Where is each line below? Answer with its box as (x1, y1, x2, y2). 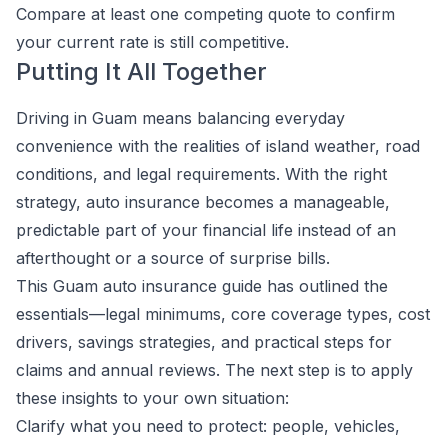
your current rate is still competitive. (16, 32, 289, 52)
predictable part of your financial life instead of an (16, 220, 396, 240)
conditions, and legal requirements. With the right (16, 164, 387, 184)
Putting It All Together (16, 57, 267, 86)
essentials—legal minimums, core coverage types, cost (16, 304, 430, 324)
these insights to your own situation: (16, 388, 289, 408)
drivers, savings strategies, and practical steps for (16, 332, 392, 352)
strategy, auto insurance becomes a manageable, (16, 192, 390, 212)
